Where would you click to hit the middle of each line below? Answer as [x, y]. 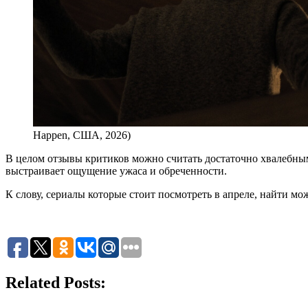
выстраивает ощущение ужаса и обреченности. [116, 170]
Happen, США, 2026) [82, 135]
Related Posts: [56, 282]
